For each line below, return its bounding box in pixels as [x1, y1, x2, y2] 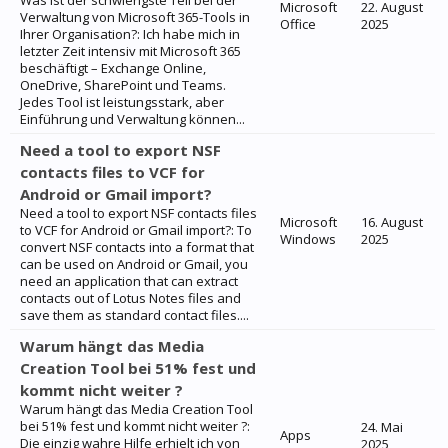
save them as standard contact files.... [20, 306, 249, 324]
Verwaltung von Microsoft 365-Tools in [20, 8, 250, 26]
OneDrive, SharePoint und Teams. [20, 76, 226, 94]
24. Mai [361, 418, 403, 436]
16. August [361, 213, 423, 231]
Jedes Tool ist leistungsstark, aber [20, 93, 224, 111]
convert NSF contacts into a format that [20, 238, 254, 256]
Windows [280, 230, 336, 248]
